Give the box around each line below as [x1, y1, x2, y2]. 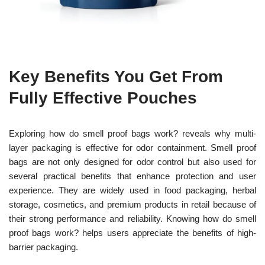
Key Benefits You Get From [9, 67, 223, 86]
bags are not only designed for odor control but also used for [9, 156, 256, 167]
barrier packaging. [9, 241, 78, 252]
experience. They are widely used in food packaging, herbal [9, 185, 256, 195]
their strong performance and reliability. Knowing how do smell [9, 213, 256, 224]
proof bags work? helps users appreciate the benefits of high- [9, 227, 256, 238]
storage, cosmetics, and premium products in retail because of [9, 199, 256, 209]
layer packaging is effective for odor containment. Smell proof [9, 142, 256, 153]
